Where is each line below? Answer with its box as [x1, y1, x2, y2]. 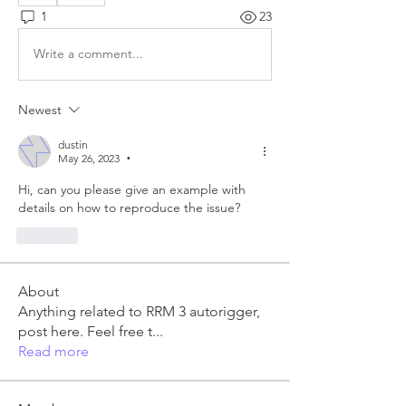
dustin [58, 137, 88, 151]
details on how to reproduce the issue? [18, 198, 240, 216]
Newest [18, 101, 62, 118]
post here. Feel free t [18, 322, 152, 340]
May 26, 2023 [58, 150, 120, 165]
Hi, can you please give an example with [18, 180, 246, 198]
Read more [18, 342, 89, 360]
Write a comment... [34, 45, 143, 63]
